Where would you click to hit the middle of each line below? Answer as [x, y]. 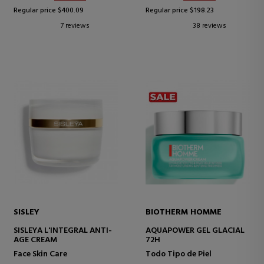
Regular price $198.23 [180, 11]
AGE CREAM [35, 240]
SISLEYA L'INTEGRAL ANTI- [63, 230]
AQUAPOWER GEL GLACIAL [195, 230]
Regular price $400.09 [49, 11]
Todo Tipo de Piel [179, 254]
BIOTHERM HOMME [184, 212]
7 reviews [75, 26]
